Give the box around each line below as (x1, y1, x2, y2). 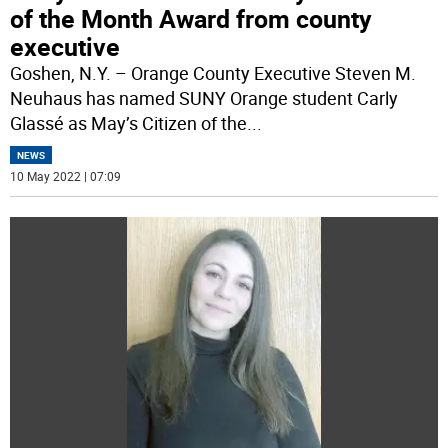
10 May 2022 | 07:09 (10, 168, 122, 185)
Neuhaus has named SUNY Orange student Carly (10, 86, 399, 111)
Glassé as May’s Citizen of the (10, 111, 248, 136)
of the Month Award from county (10, 2, 373, 36)
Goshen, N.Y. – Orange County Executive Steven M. (10, 61, 417, 86)
